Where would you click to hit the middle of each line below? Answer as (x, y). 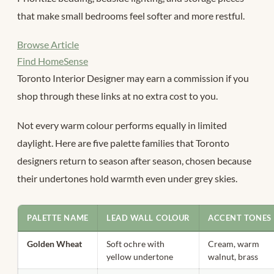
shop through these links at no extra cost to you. (117, 96)
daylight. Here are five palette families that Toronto (123, 143)
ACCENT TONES (240, 218)
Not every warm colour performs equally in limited (122, 125)
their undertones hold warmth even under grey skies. (127, 179)
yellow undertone (140, 257)
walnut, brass (233, 257)
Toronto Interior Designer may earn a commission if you (133, 78)
